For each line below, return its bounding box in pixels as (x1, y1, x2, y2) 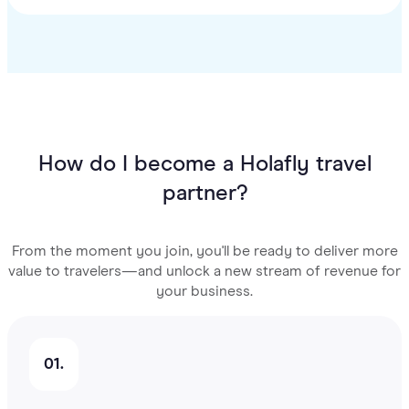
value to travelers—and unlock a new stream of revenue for (8, 264, 401, 279)
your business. (156, 284, 253, 299)
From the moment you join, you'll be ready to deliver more (11, 244, 398, 259)
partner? (162, 183, 247, 205)
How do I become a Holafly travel (37, 153, 372, 176)
